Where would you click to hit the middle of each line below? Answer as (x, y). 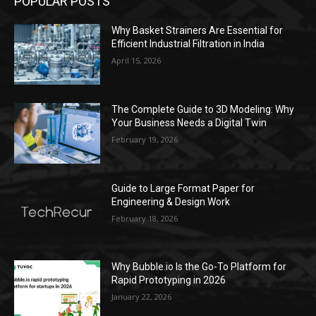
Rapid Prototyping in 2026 (169, 280)
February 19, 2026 (145, 140)
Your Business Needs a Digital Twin (189, 123)
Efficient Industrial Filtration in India (188, 44)
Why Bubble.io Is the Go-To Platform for (199, 267)
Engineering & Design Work (171, 201)
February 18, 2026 (145, 218)
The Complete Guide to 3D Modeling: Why (203, 110)
